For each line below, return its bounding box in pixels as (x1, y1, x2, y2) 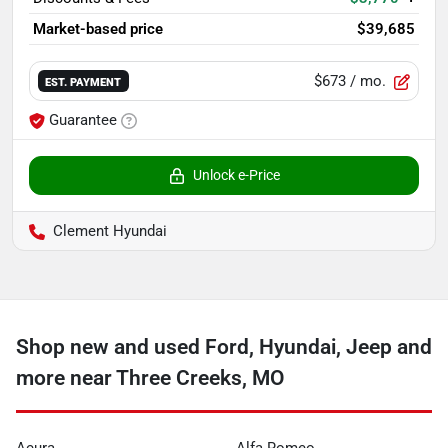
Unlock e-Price (192, 167, 280, 184)
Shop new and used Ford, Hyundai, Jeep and (16, 335, 432, 360)
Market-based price (33, 20, 163, 39)
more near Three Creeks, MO (16, 366, 284, 391)
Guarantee (49, 111, 117, 130)
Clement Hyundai (53, 222, 167, 241)
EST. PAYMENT (45, 74, 122, 89)
